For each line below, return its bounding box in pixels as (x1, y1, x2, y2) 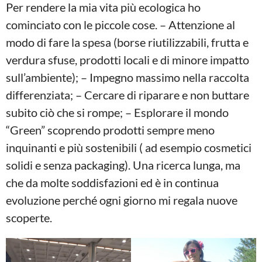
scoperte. (6, 211, 52, 225)
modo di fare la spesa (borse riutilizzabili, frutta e (6, 35, 249, 50)
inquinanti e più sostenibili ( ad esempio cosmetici (6, 140, 251, 155)
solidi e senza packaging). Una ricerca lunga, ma (6, 158, 240, 173)
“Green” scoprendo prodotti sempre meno (6, 123, 215, 137)
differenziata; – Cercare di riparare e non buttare (6, 88, 249, 102)
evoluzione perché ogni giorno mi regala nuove (6, 193, 237, 208)
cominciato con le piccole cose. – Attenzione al (6, 18, 235, 32)
